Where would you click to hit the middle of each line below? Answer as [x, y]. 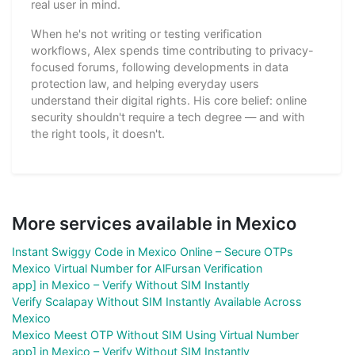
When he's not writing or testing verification [146, 33]
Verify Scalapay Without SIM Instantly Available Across [157, 301]
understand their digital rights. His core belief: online [169, 100]
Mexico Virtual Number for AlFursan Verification [137, 268]
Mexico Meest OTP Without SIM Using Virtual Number [155, 334]
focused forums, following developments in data [160, 67]
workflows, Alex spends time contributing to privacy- [172, 50]
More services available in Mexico [154, 223]
